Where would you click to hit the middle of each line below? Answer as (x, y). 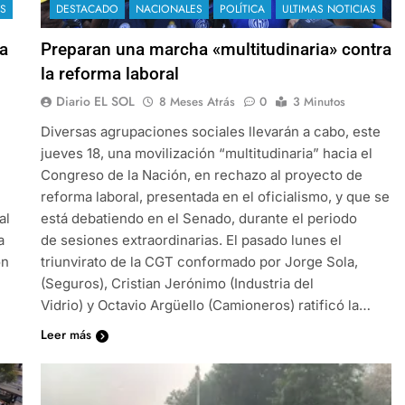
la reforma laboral (109, 73)
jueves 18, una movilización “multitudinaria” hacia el (206, 153)
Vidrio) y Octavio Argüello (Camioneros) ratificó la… (205, 305)
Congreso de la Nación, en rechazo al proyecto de (201, 174)
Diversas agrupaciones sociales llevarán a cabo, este (210, 131)
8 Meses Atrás (197, 101)
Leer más (66, 334)
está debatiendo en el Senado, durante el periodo (198, 218)
